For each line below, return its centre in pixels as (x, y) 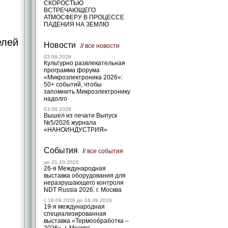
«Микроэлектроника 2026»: (83, 77)
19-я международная (74, 207)
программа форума (72, 70)
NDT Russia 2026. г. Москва (83, 190)
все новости (102, 46)
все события (105, 151)
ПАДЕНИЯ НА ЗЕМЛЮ (76, 24)
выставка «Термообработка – (86, 221)
